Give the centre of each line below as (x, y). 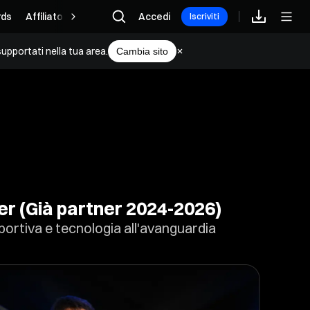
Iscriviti (204, 16)
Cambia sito (142, 51)
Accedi (154, 17)
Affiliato (44, 17)
